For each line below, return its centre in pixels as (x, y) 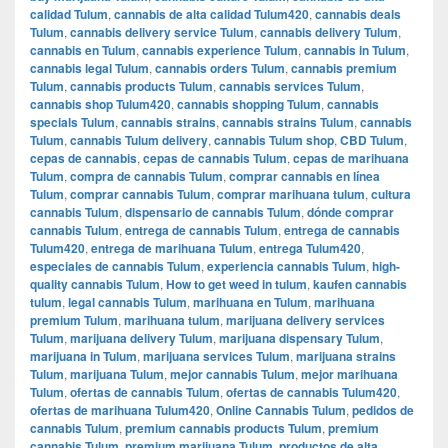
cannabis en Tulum (83, 49)
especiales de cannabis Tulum (115, 265)
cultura (391, 193)
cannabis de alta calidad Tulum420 (211, 13)
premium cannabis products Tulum (223, 427)
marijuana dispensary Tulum (299, 337)
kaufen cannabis (360, 283)
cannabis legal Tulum (89, 67)
